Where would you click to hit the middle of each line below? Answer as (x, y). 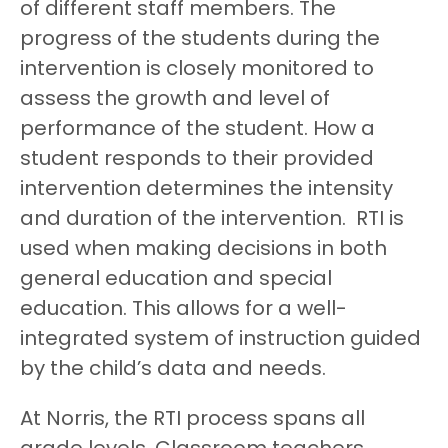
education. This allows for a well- (183, 309)
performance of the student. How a (197, 129)
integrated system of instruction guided (220, 339)
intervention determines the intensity (206, 189)
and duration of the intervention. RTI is (212, 219)
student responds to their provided (197, 159)
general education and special (176, 279)
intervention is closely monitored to (197, 69)
